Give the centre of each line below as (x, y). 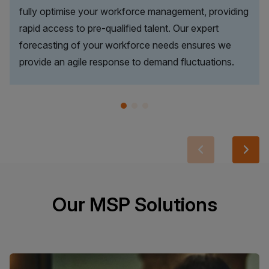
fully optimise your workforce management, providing (134, 12)
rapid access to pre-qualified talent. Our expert (119, 29)
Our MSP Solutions (134, 205)
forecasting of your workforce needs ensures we (125, 45)
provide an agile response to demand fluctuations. (127, 62)
